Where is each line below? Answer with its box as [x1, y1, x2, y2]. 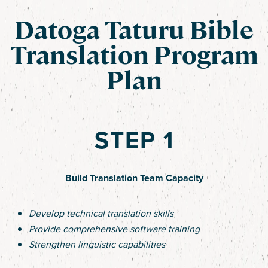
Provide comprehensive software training [29, 222, 200, 236]
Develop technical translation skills [29, 206, 173, 220]
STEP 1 [94, 123, 174, 158]
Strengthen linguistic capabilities [29, 237, 165, 251]
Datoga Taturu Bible [14, 14, 254, 47]
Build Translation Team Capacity [65, 171, 203, 185]
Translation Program [10, 39, 258, 72]
